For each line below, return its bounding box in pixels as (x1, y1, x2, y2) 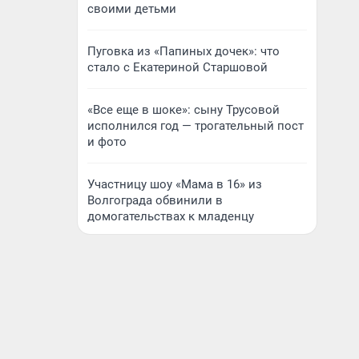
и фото (87, 135, 127, 149)
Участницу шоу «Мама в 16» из (87, 177, 262, 192)
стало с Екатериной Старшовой (87, 60, 268, 75)
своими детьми (87, 2, 176, 16)
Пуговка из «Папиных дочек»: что (87, 44, 280, 58)
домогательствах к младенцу (87, 209, 254, 224)
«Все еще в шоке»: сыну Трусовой (87, 103, 280, 117)
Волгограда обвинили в (87, 193, 223, 208)
